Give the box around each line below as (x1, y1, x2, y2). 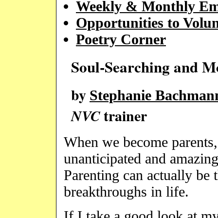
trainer (100, 105, 147, 126)
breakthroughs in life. (64, 183, 189, 200)
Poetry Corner (76, 31, 166, 47)
